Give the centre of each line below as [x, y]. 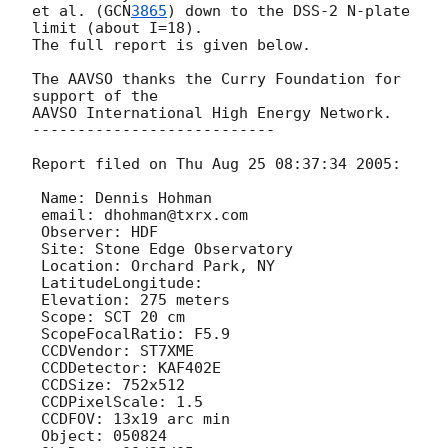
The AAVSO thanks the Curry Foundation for [216, 78]
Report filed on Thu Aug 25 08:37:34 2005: [216, 163]
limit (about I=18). [117, 27]
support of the [95, 95]
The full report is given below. [171, 44]
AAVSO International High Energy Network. [212, 112]
